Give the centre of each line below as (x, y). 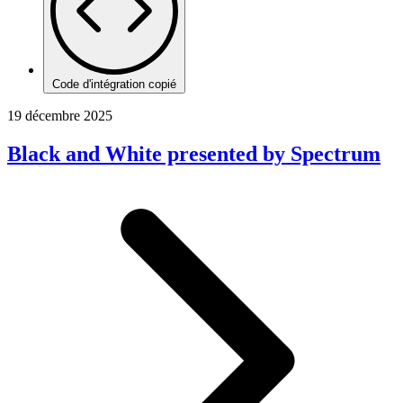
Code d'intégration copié (114, 84)
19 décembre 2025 (60, 115)
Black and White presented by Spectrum (194, 153)
